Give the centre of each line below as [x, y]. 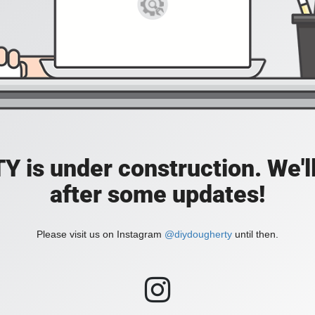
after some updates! [157, 194]
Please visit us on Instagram [101, 234]
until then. [255, 234]
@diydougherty [198, 234]
